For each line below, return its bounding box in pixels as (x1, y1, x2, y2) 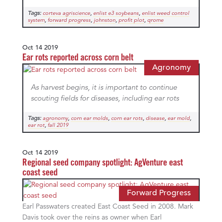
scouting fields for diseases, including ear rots (30, 95, 179, 103)
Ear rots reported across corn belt (22, 54, 133, 63)
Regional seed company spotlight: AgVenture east (22, 159, 183, 168)
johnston (93, 18, 115, 24)
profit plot (118, 18, 144, 24)
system (27, 18, 45, 24)
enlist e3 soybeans (93, 11, 139, 17)
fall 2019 (47, 123, 68, 129)
